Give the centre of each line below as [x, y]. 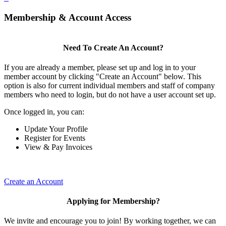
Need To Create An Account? [113, 47]
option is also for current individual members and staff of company [109, 85]
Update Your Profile [56, 129]
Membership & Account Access [68, 17]
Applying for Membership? [113, 201]
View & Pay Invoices [58, 147]
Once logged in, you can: [44, 111]
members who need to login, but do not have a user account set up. [110, 94]
